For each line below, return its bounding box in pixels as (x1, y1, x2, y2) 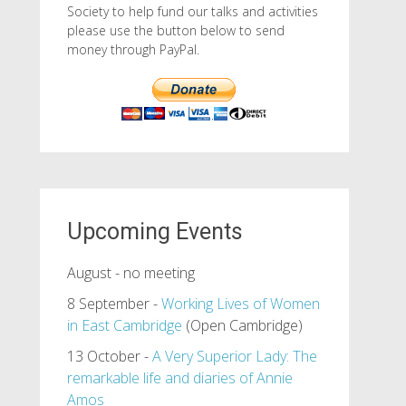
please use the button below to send (66, 22, 285, 39)
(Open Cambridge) (181, 315, 303, 335)
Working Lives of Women (160, 294, 320, 314)
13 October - (66, 346, 152, 366)
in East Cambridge (66, 315, 182, 335)
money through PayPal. (66, 41, 199, 58)
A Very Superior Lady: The (151, 346, 317, 366)
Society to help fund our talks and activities (66, 3, 318, 20)
